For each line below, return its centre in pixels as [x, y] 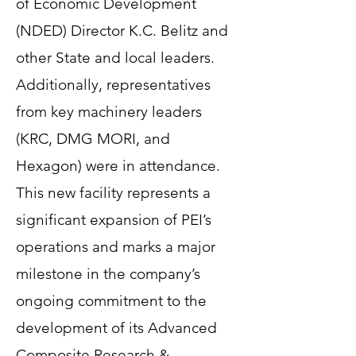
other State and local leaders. [115, 58]
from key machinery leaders [109, 112]
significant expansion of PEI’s [114, 220]
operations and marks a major [116, 247]
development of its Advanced [116, 328]
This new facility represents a [113, 193]
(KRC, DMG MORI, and [93, 139]
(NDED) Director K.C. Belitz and [122, 31]
